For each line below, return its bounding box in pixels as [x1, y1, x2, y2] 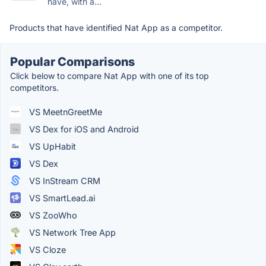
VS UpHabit [27, 141, 76, 151]
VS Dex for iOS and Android [27, 123, 139, 134]
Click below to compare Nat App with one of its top [10, 70, 209, 81]
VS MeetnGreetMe [27, 106, 102, 117]
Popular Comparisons [10, 54, 135, 69]
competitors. [10, 82, 59, 93]
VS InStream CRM [27, 175, 100, 186]
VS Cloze [27, 244, 66, 255]
